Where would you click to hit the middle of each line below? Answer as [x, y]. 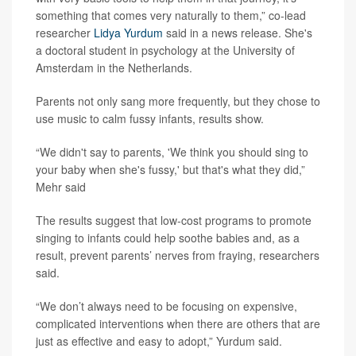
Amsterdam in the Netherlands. [114, 68]
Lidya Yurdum [128, 33]
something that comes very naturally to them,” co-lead [171, 15]
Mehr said [61, 187]
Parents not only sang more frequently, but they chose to [178, 101]
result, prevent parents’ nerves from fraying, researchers [178, 255]
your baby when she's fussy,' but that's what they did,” [170, 170]
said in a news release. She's [238, 33]
